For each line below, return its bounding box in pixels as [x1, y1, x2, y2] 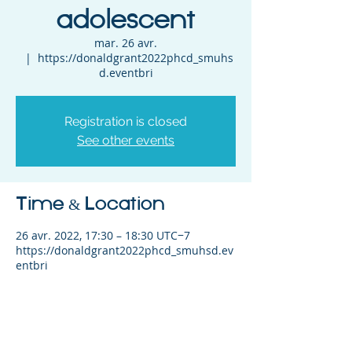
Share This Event [16, 299, 167, 321]
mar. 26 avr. [94, 35, 157, 50]
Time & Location [16, 193, 165, 215]
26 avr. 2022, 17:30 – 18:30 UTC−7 [16, 227, 190, 243]
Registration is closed [64, 113, 187, 129]
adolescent [56, 6, 196, 35]
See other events [77, 132, 174, 148]
